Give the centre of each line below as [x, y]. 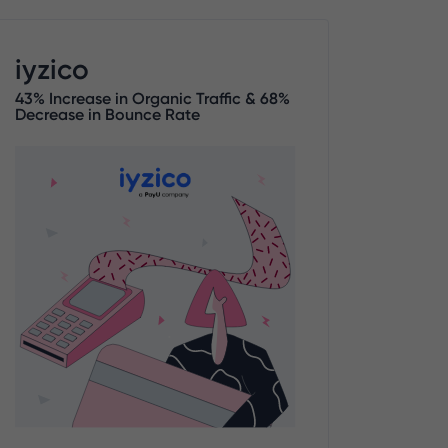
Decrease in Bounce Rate [107, 114]
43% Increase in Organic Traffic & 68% [152, 98]
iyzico [51, 69]
